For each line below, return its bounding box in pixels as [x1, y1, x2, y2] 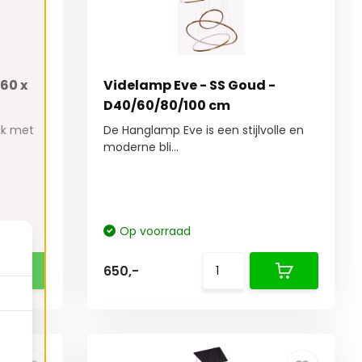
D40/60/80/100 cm [103, 96, 231, 116]
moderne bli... [103, 139, 179, 156]
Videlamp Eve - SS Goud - [103, 76, 276, 95]
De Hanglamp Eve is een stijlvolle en [103, 122, 305, 139]
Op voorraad [120, 223, 192, 240]
